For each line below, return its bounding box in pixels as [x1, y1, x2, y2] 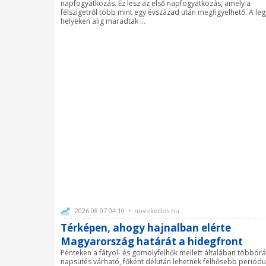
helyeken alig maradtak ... [61, 16, 145, 26]
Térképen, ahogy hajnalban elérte [61, 221, 231, 235]
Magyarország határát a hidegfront [61, 235, 245, 249]
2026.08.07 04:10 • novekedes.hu [73, 206, 179, 215]
